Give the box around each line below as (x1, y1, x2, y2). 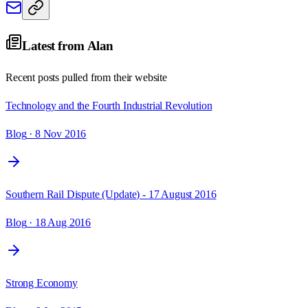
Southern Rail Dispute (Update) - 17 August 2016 (5, 188, 217, 200)
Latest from (22, 38, 87, 53)
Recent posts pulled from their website (5, 71, 167, 83)
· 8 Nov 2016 (26, 127, 87, 140)
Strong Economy (5, 276, 78, 289)
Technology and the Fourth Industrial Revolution (5, 99, 212, 111)
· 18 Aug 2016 (26, 216, 91, 228)
